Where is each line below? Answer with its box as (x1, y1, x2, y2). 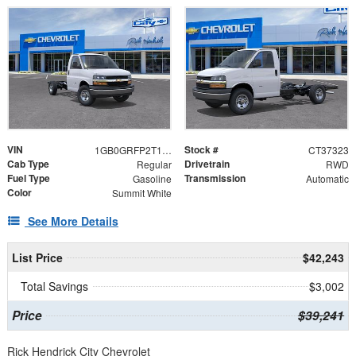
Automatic (305, 172, 349, 186)
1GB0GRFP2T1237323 (161, 143, 172, 157)
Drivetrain (184, 157, 230, 172)
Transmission (184, 171, 246, 186)
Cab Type (7, 157, 49, 172)
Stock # (184, 142, 219, 157)
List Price (11, 250, 63, 266)
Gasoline (132, 172, 172, 186)
